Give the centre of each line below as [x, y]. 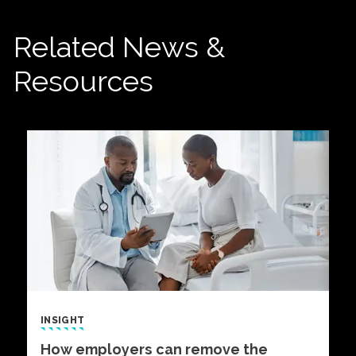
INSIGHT [63, 320]
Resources [83, 81]
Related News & [119, 47]
